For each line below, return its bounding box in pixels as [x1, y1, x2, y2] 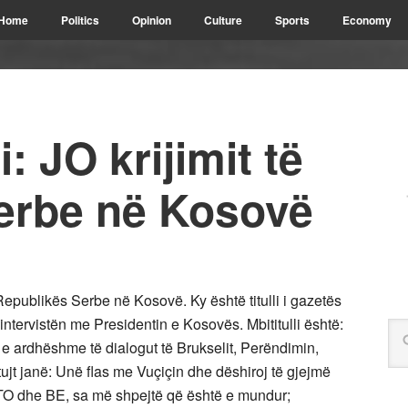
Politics [61, 12, 99, 28]
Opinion [132, 12, 171, 28]
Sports [275, 12, 310, 28]
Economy [342, 12, 392, 28]
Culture [204, 12, 242, 28]
